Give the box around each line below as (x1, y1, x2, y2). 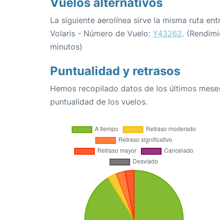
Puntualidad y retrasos (50, 64, 180, 79)
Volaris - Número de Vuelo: (50, 28, 153, 39)
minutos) (50, 42, 82, 52)
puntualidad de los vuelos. (50, 97, 147, 107)
